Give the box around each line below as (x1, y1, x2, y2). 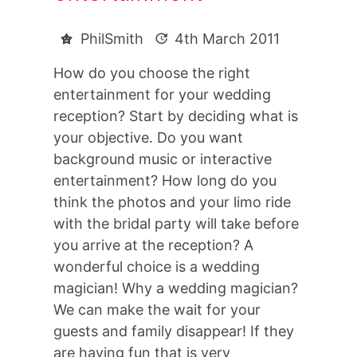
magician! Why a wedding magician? (53, 279, 299, 296)
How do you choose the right (53, 64, 251, 81)
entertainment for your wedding (53, 85, 272, 103)
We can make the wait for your (53, 300, 261, 318)
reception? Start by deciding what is (53, 107, 299, 124)
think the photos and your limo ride (53, 193, 292, 210)
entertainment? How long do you (53, 171, 277, 189)
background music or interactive (53, 150, 273, 167)
